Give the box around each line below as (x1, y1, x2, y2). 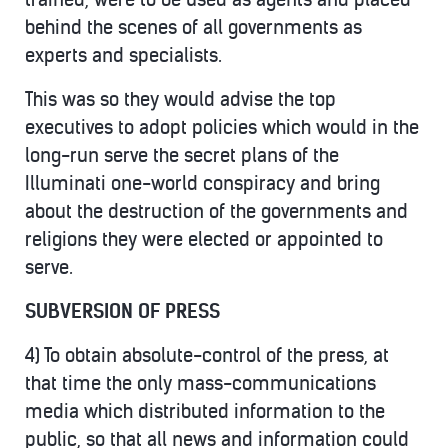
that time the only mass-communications (25, 372, 376, 395)
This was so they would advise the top (25, 88, 336, 111)
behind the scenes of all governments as (25, 16, 362, 39)
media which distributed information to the (25, 400, 385, 423)
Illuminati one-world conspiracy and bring (25, 172, 380, 195)
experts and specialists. (25, 44, 222, 67)
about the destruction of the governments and (25, 200, 408, 223)
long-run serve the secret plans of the (25, 144, 339, 167)
